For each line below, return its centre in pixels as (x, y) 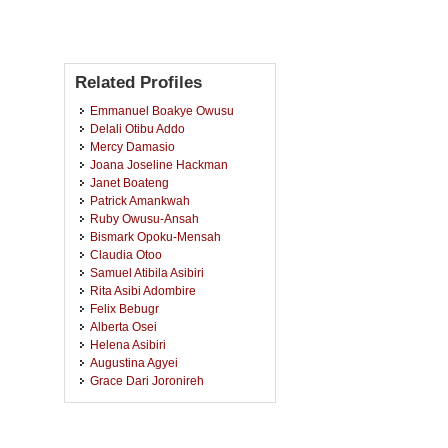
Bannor (110, 416)
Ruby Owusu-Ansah (144, 218)
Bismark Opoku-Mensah (155, 236)
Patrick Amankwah (140, 200)
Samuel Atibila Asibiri (147, 272)
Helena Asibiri (128, 344)
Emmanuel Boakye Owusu (162, 110)
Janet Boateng (129, 182)
